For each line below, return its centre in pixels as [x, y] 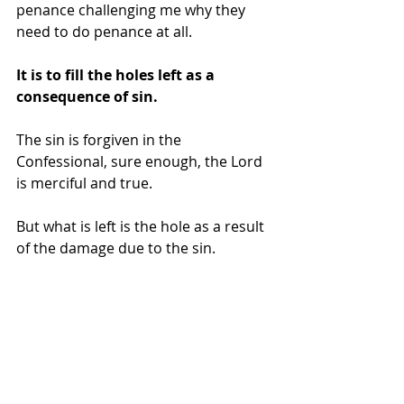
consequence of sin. [87, 96]
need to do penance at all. [104, 31]
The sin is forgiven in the [101, 139]
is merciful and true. [84, 183]
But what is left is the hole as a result [142, 226]
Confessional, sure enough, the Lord [141, 161]
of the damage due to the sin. [118, 248]
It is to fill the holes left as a [117, 74]
